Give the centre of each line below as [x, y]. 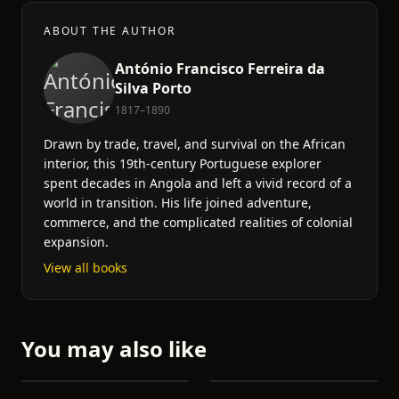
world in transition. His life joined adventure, [178, 203]
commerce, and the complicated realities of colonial [198, 222]
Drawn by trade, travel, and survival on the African [195, 144]
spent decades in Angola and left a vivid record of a [198, 183]
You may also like [114, 349]
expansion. [76, 242]
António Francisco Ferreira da [220, 69]
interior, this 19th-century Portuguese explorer [183, 163]
